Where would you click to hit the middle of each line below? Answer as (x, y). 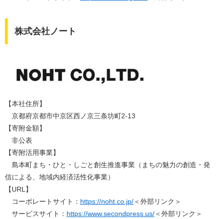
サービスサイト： (36, 214)
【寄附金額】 (25, 128)
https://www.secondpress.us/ (110, 214)
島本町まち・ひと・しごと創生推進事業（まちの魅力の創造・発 (108, 165)
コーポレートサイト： (43, 202)
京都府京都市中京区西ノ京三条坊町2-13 (70, 116)
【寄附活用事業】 (32, 153)
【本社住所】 (25, 104)
